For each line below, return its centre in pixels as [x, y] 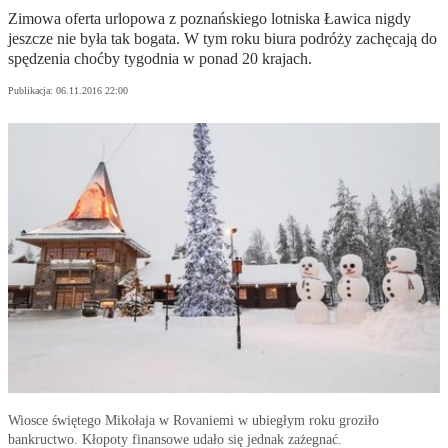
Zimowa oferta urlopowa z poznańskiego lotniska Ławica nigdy [209, 19]
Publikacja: [32, 91]
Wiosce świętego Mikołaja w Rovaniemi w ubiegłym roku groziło [193, 421]
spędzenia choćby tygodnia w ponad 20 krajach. [160, 59]
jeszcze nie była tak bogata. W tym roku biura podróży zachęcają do [222, 39]
